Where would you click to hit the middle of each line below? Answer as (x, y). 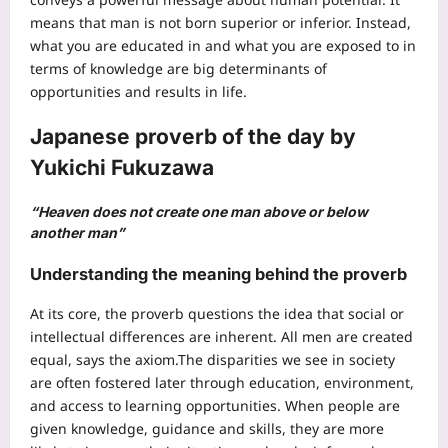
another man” (77, 233)
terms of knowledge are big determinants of (178, 69)
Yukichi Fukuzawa (122, 167)
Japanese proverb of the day (177, 136)
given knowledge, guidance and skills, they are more (207, 429)
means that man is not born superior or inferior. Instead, (220, 23)
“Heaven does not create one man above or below (199, 212)
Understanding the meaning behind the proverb (218, 273)
